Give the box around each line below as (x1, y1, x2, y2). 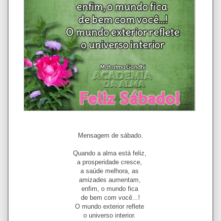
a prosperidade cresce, (77, 158, 144, 166)
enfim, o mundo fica (81, 185, 140, 192)
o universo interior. (83, 212, 138, 219)
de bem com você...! (81, 194, 140, 201)
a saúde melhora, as (80, 167, 141, 175)
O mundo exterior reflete (75, 203, 146, 210)
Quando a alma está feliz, (73, 149, 148, 157)
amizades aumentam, (78, 176, 143, 184)
